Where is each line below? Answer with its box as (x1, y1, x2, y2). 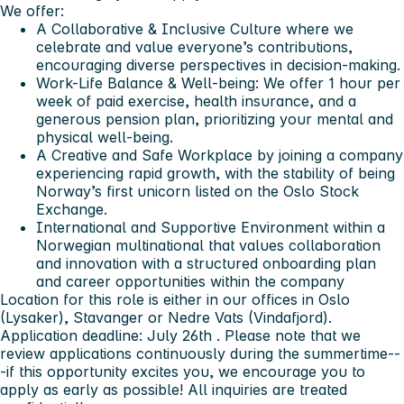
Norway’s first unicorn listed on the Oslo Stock (36, 181, 359, 200)
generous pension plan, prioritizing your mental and (36, 109, 393, 128)
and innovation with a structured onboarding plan (36, 253, 376, 272)
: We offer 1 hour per (255, 73, 400, 92)
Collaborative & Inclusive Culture (51, 19, 281, 38)
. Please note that (212, 326, 341, 344)
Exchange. (36, 199, 107, 218)
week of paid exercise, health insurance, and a (36, 91, 356, 110)
